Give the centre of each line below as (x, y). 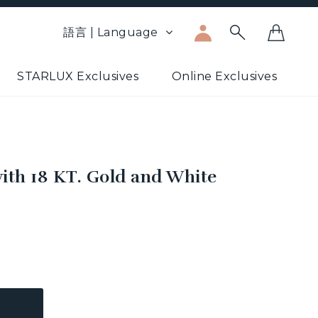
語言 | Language (111, 32)
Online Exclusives (224, 76)
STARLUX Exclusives (78, 76)
